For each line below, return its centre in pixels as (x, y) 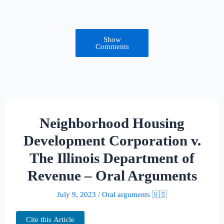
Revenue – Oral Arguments (112, 175)
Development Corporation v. (112, 140)
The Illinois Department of (112, 158)
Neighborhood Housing (112, 123)
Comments (112, 46)
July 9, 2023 (76, 194)
